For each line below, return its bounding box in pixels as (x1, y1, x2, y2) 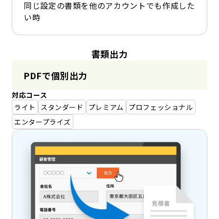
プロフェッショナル (128, 102, 193, 112)
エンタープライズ (14, 117, 71, 127)
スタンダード (40, 102, 84, 112)
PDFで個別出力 (23, 69, 88, 82)
